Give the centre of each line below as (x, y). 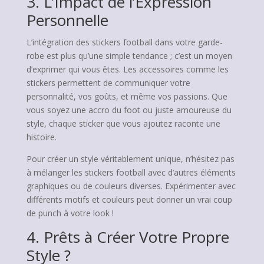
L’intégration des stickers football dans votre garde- (124, 42)
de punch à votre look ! (70, 213)
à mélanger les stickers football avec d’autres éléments (131, 172)
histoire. (41, 137)
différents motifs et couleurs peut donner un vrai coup (129, 199)
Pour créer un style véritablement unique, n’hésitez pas (130, 159)
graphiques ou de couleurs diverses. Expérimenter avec (131, 186)
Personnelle (67, 20)
